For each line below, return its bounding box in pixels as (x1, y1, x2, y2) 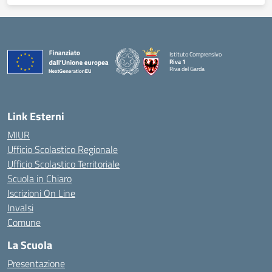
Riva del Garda (169, 64, 205, 73)
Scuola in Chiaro (7, 171, 72, 186)
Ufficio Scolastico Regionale (7, 142, 118, 157)
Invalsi (7, 200, 33, 215)
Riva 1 (169, 56, 186, 66)
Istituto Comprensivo (169, 49, 222, 59)
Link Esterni (7, 108, 64, 124)
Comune (7, 215, 41, 229)
